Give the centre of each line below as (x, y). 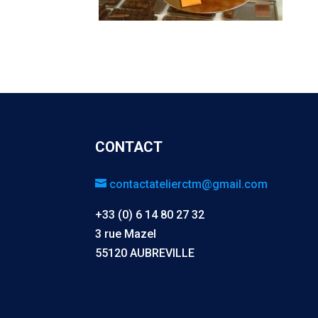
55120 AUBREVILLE (145, 253)
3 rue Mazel (126, 234)
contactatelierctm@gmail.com (189, 185)
